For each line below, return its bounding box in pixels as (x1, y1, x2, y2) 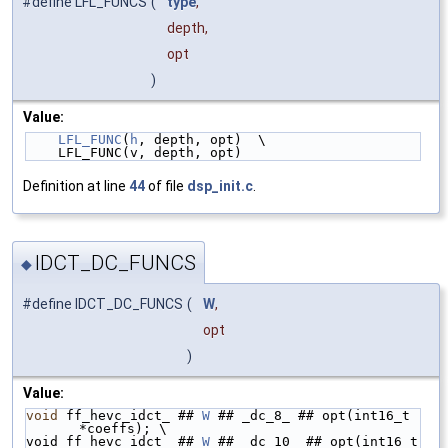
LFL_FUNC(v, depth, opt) (58, 144, 242, 160)
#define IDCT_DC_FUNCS (22, 296, 183, 313)
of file (145, 177, 187, 194)
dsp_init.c (187, 177, 253, 194)
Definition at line (23, 177, 129, 194)
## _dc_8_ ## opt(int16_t (210, 408, 410, 424)
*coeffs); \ (79, 421, 167, 437)
